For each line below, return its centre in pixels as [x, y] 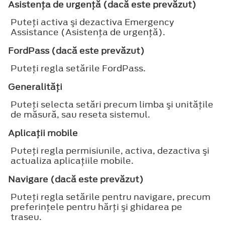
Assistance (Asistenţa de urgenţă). [88, 32]
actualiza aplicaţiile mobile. [72, 160]
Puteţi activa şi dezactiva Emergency [92, 22]
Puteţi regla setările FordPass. [78, 68]
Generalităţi [35, 87]
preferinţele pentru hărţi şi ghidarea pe [96, 207]
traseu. [26, 217]
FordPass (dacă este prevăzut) [76, 50]
